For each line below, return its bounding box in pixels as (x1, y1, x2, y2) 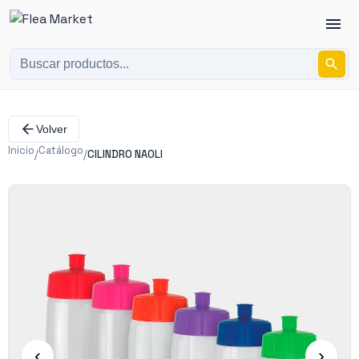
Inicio (8, 143, 34, 157)
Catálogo (38, 143, 83, 157)
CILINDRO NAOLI (87, 147, 163, 161)
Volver (36, 123, 67, 135)
